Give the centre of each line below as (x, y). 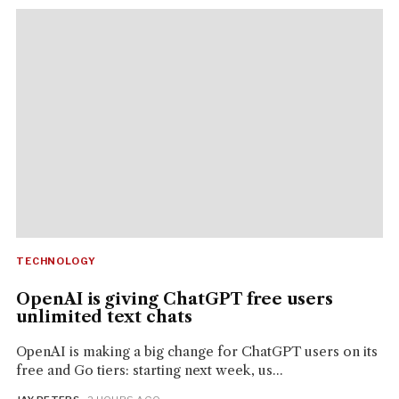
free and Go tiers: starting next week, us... (149, 370)
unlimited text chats (104, 318)
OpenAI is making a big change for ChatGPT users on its (196, 352)
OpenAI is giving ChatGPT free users (175, 300)
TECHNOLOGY (56, 261)
